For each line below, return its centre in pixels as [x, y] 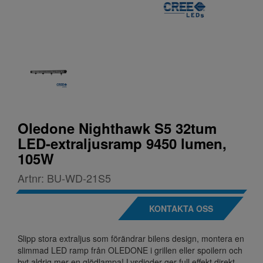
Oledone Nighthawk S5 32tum [117, 128]
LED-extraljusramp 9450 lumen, [122, 144]
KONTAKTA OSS [181, 209]
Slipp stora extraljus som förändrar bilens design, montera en [131, 239]
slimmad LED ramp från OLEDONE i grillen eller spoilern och [130, 250]
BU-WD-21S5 [79, 178]
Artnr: [32, 178]
